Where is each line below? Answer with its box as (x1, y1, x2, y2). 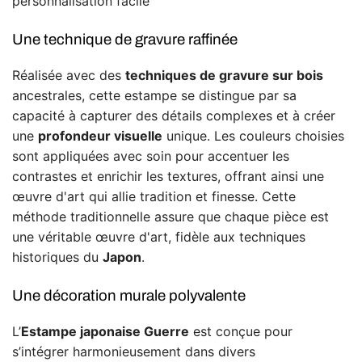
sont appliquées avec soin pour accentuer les (12, 148, 289, 165)
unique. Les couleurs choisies (162, 128, 344, 145)
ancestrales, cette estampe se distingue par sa (12, 87, 297, 104)
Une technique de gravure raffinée (12, 32, 238, 48)
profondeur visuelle (38, 128, 162, 145)
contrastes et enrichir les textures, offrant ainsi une (12, 168, 324, 185)
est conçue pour (189, 323, 293, 340)
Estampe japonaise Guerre (21, 323, 189, 340)
